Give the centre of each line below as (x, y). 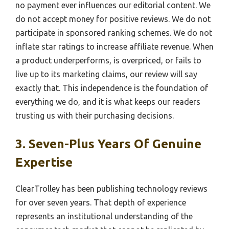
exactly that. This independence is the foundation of (112, 88)
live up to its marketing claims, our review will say (106, 74)
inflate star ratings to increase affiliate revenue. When (114, 46)
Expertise (44, 162)
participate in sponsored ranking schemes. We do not (114, 32)
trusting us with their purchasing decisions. (95, 115)
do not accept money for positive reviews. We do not (113, 19)
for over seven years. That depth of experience (101, 202)
